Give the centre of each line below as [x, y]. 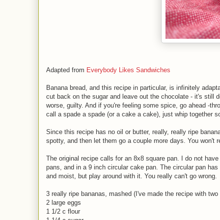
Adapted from [65, 70]
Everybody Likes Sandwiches [127, 70]
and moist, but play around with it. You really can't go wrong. [132, 176]
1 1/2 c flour [63, 211]
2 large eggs [64, 203]
